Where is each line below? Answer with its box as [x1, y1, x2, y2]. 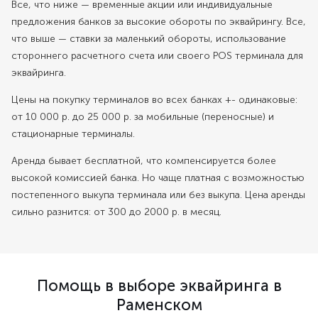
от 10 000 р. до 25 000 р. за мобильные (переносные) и [11, 111, 274, 123]
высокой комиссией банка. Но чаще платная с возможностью [11, 172, 305, 184]
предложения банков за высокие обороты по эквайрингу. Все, [11, 16, 306, 28]
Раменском [116, 295, 202, 314]
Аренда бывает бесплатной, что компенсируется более [11, 155, 276, 167]
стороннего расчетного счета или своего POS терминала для [11, 50, 303, 62]
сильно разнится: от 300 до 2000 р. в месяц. [11, 206, 221, 218]
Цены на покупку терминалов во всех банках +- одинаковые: [11, 94, 297, 106]
